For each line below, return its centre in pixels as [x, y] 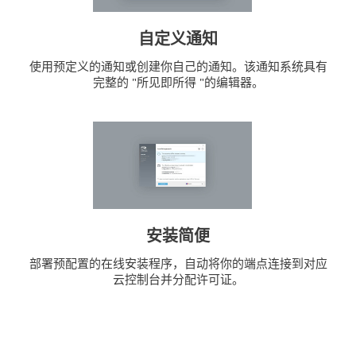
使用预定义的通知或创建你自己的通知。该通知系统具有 [178, 66]
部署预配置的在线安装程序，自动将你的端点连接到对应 [178, 263]
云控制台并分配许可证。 [178, 279]
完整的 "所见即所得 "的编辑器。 [178, 82]
